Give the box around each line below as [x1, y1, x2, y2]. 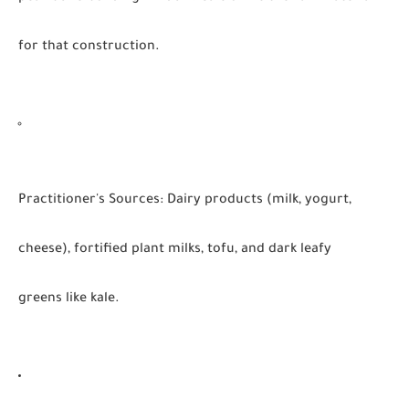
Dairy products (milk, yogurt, [163, 194, 351, 208]
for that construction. [18, 40, 160, 55]
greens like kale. [18, 292, 120, 307]
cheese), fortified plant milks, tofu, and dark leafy [18, 243, 331, 257]
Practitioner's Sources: [18, 194, 163, 208]
